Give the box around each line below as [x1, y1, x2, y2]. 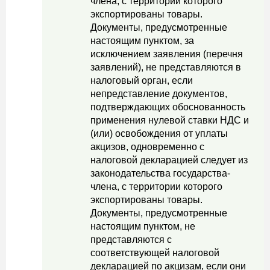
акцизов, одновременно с [90, 142, 204, 152]
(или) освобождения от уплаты [90, 128, 228, 139]
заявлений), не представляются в [90, 62, 241, 72]
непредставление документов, [90, 89, 227, 99]
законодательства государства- [90, 168, 230, 178]
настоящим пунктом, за [90, 36, 194, 46]
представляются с [90, 234, 172, 245]
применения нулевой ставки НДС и [90, 115, 249, 125]
